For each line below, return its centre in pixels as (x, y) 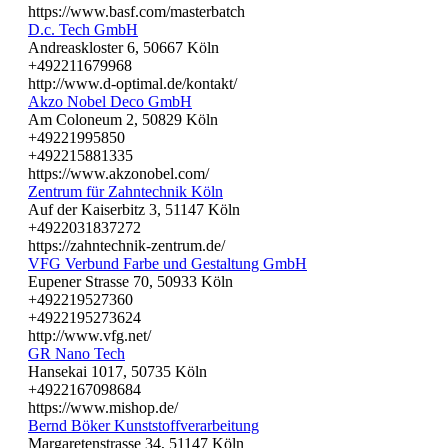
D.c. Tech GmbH (83, 29)
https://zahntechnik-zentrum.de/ (126, 245)
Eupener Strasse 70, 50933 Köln (130, 281)
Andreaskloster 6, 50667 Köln (123, 47)
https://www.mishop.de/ (103, 407)
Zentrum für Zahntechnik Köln (125, 191)
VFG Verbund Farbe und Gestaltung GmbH (167, 263)
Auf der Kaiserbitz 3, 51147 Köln (134, 209)
